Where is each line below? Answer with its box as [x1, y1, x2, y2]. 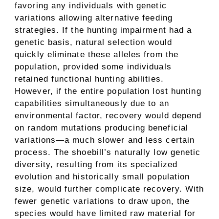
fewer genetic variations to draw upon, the [15, 197, 190, 206]
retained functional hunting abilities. [15, 74, 164, 84]
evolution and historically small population [15, 172, 190, 181]
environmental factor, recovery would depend [15, 111, 202, 120]
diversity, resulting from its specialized [15, 160, 178, 169]
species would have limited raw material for [15, 209, 196, 218]
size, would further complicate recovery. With [15, 184, 204, 194]
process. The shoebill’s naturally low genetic [15, 148, 201, 157]
